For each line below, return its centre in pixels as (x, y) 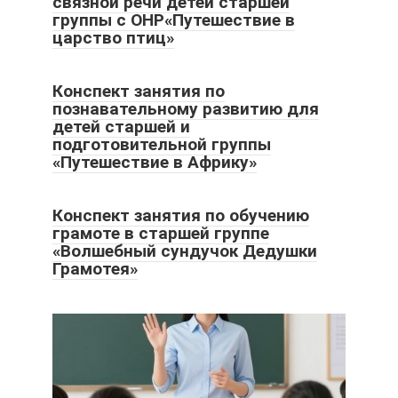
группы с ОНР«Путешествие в (174, 20)
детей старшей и (121, 127)
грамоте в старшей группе (161, 234)
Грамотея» (95, 269)
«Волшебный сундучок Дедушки (185, 251)
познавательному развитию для (186, 109)
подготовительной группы (162, 145)
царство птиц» (113, 38)
